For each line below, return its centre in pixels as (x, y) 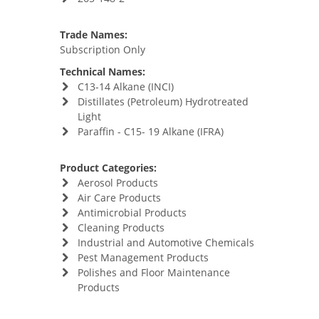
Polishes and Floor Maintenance (153, 272)
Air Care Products (119, 198)
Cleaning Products (121, 228)
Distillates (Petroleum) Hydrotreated (163, 101)
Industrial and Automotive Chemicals (166, 242)
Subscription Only (103, 49)
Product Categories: (108, 168)
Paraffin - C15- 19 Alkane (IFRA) (150, 131)
